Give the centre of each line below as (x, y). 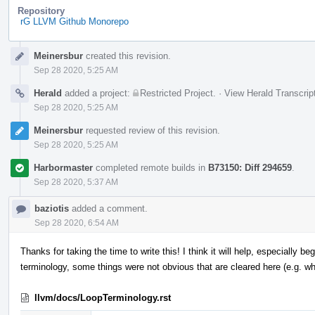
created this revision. (127, 56)
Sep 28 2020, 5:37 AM (76, 182)
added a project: (97, 93)
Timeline (27, 57)
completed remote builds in (150, 167)
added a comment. (108, 208)
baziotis (52, 208)
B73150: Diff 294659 (250, 167)
